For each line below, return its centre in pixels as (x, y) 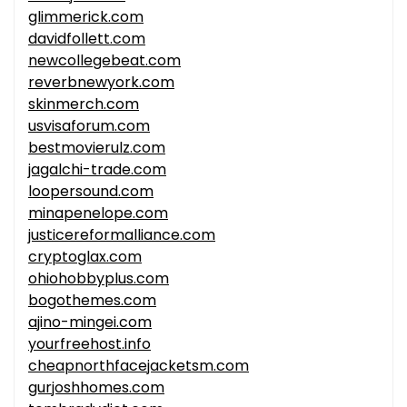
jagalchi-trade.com (97, 170)
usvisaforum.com (89, 126)
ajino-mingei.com (90, 323)
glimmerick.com (86, 17)
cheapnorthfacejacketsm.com (139, 366)
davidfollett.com (87, 39)
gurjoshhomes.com (96, 388)
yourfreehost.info (89, 344)
